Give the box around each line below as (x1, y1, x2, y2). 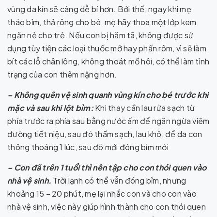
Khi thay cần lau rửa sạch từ (93, 103, 195, 113)
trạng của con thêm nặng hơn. (7, 69, 117, 79)
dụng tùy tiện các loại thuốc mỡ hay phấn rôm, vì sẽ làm (7, 43, 206, 53)
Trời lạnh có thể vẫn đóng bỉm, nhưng (51, 175, 186, 186)
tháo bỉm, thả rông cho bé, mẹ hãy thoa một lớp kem (7, 17, 197, 27)
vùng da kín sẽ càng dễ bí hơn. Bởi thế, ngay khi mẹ (7, 4, 191, 14)
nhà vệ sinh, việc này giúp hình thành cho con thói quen (7, 201, 206, 212)
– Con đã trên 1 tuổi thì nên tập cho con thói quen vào (7, 162, 207, 172)
